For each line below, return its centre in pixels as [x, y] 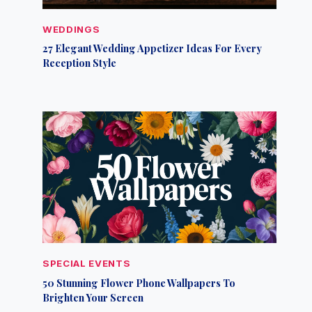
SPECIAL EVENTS [87, 264]
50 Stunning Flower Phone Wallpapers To [139, 282]
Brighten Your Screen [93, 297]
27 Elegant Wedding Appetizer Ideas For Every [153, 48]
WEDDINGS [71, 29]
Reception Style [80, 63]
